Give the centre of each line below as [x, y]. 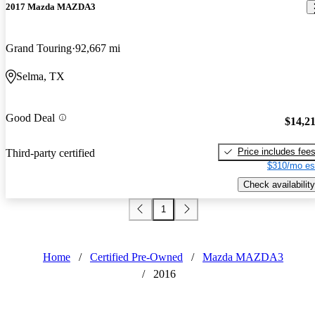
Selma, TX [40, 77]
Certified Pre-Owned [136, 257]
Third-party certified [50, 153]
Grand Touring [39, 49]
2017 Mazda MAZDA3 [51, 7]
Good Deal [30, 117]
